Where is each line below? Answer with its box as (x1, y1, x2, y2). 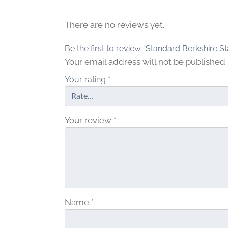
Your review (65, 115, 113, 125)
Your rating (65, 74, 108, 84)
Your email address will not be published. (65, 56, 227, 67)
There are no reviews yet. (65, 19, 164, 30)
